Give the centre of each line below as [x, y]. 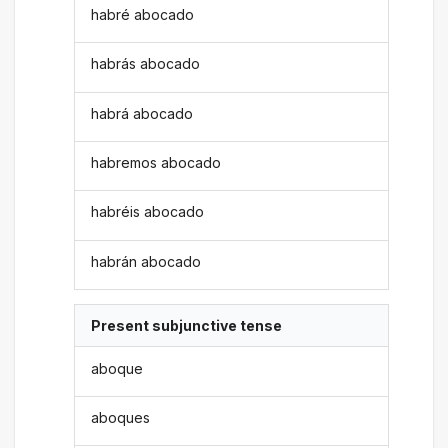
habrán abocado [146, 261]
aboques [121, 417]
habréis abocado [148, 212]
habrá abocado [142, 113]
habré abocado [143, 14]
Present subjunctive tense [187, 326]
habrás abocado [146, 64]
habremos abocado [156, 163]
